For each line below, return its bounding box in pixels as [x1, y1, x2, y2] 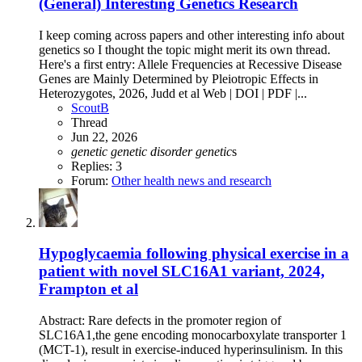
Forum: [71, 173, 112, 187]
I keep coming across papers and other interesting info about [39, 27, 344, 42]
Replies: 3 [71, 158, 122, 173]
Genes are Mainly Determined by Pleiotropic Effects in [39, 71, 318, 86]
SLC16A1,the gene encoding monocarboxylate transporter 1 [39, 328, 347, 343]
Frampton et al [39, 280, 138, 298]
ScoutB [71, 100, 109, 115]
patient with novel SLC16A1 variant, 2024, [39, 263, 325, 280]
